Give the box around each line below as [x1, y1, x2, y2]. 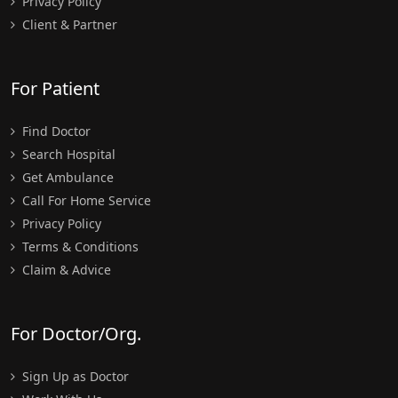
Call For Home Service [19, 192, 151, 210]
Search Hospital [19, 146, 115, 163]
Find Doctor [19, 123, 91, 140]
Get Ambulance [19, 169, 114, 187]
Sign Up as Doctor [19, 368, 129, 386]
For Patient [11, 76, 99, 101]
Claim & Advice [19, 261, 111, 279]
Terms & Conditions [19, 238, 139, 256]
